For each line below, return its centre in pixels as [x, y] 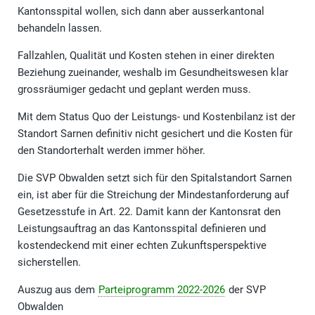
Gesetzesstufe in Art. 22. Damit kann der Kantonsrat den [149, 211]
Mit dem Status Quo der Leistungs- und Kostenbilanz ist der [156, 116]
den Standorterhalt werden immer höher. [111, 150]
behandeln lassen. [60, 28]
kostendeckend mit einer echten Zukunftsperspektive [142, 245]
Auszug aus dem [58, 289]
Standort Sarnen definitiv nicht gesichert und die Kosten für [155, 133]
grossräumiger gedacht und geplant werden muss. [134, 89]
